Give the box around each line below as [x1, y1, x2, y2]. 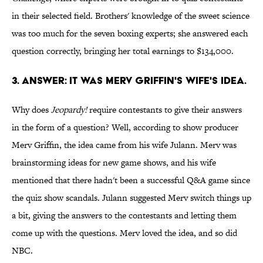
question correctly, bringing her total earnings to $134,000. [12, 45, 234, 58]
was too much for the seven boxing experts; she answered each [12, 27, 248, 40]
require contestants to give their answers [87, 103, 242, 116]
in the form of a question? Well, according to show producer [12, 121, 238, 134]
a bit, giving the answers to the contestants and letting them [12, 209, 237, 222]
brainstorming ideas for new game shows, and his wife [12, 156, 216, 169]
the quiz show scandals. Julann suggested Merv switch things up [12, 191, 251, 204]
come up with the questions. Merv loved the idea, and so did [12, 227, 237, 240]
